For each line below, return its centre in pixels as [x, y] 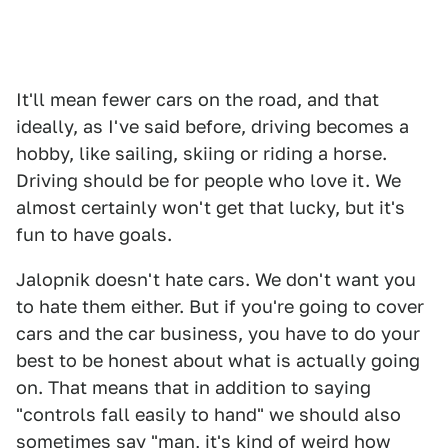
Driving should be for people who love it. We [208, 180]
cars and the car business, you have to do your [218, 333]
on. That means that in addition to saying [193, 387]
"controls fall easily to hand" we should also [208, 414]
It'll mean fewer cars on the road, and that [197, 99]
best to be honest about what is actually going [218, 360]
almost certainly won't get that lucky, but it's [210, 207]
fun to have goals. [94, 234]
